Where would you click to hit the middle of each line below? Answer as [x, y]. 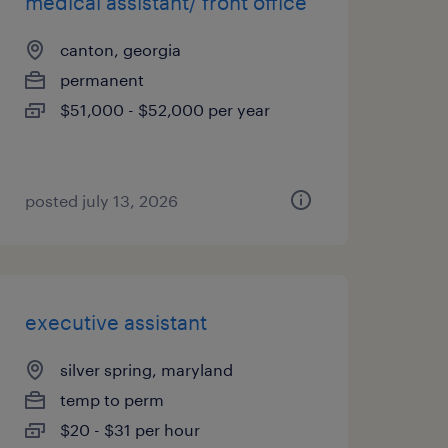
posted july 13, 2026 [101, 200]
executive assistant [115, 322]
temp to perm [111, 399]
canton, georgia [120, 49]
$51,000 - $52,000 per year [164, 109]
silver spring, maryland [146, 369]
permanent [101, 79]
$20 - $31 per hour [129, 429]
